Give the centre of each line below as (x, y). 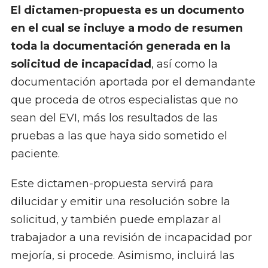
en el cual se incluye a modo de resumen (127, 28)
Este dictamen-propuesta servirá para (112, 184)
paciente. (35, 154)
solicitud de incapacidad (81, 64)
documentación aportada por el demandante (133, 82)
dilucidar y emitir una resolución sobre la (120, 202)
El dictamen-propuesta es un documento (127, 10)
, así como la (184, 64)
